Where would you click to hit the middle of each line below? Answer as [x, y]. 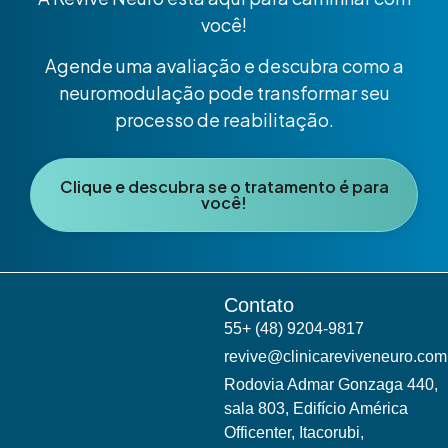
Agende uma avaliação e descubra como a [224, 66]
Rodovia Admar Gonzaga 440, [331, 384]
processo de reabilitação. [224, 120]
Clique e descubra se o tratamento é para [224, 186]
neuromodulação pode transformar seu [224, 93]
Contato [259, 304]
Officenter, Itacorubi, [294, 432]
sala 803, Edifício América [316, 408]
